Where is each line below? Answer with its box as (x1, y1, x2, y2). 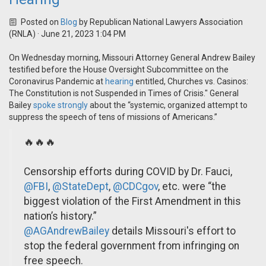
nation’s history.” (24, 210, 97, 223)
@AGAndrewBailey (24, 225, 109, 237)
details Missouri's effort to (109, 225, 236, 237)
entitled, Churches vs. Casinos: (134, 77, 248, 87)
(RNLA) (9, 29, 36, 39)
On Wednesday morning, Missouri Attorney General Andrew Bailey (9, 53, 255, 63)
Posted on (18, 17, 61, 27)
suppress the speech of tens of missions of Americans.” (9, 112, 217, 122)
